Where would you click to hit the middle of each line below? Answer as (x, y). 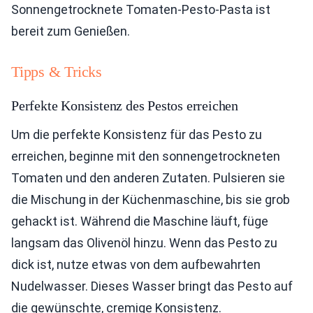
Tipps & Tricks (57, 71)
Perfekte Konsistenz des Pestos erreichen (125, 105)
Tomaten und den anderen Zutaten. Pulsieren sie (148, 177)
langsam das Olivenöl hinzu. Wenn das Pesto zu (144, 242)
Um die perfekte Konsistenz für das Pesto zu (137, 134)
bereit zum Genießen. (71, 31)
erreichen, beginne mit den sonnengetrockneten (146, 156)
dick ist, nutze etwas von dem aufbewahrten (136, 264)
